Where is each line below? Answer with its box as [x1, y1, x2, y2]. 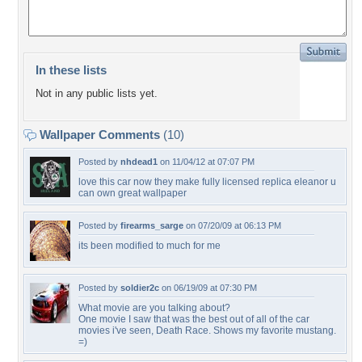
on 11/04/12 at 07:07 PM [158, 157, 255, 166]
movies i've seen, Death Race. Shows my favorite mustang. [78, 325, 336, 336]
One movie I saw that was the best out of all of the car [78, 314, 309, 325]
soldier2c [120, 283, 159, 293]
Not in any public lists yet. [36, 87, 158, 100]
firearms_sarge [120, 221, 183, 230]
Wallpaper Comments [36, 128, 163, 141]
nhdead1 [120, 157, 158, 166]
